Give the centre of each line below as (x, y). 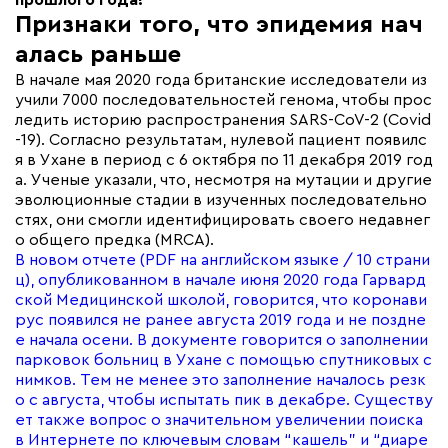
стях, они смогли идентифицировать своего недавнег (222, 220)
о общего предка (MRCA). (114, 240)
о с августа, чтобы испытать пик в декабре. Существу (224, 400)
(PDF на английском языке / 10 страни (283, 260)
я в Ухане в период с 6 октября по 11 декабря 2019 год (224, 160)
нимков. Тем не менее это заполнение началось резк (220, 380)
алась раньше (98, 55)
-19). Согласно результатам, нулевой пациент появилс (221, 140)
